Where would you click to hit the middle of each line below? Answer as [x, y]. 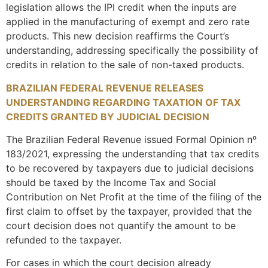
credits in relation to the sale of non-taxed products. [125, 65]
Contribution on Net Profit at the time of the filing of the [134, 197]
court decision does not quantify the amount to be [121, 226]
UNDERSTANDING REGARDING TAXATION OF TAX [123, 102]
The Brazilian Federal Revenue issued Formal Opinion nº [131, 140]
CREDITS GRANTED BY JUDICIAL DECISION [108, 116]
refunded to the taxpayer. [64, 240]
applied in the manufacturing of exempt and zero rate [128, 22]
